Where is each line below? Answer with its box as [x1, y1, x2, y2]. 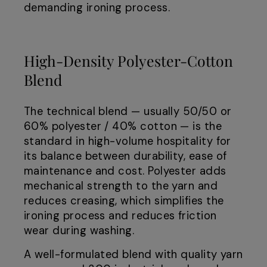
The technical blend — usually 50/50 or [24, 104, 232, 119]
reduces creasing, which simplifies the [24, 194, 224, 209]
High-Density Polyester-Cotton [24, 51, 233, 71]
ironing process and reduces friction [24, 209, 217, 223]
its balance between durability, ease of [24, 149, 227, 164]
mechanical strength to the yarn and [24, 179, 218, 194]
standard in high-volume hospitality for [24, 134, 231, 149]
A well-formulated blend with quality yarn [24, 247, 243, 262]
